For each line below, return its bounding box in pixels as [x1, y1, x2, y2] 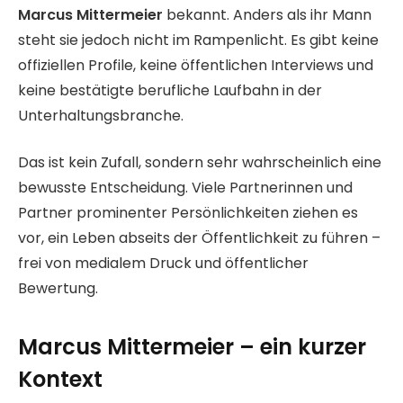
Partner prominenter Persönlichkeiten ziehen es [18, 202, 358, 224]
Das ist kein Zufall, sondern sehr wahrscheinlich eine [18, 152, 381, 174]
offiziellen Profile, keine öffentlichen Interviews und [18, 54, 373, 76]
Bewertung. [18, 278, 98, 300]
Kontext [18, 363, 103, 394]
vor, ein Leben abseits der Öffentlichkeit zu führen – [18, 228, 381, 249]
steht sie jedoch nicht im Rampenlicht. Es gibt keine [18, 29, 379, 50]
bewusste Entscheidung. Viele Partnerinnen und [18, 177, 353, 199]
